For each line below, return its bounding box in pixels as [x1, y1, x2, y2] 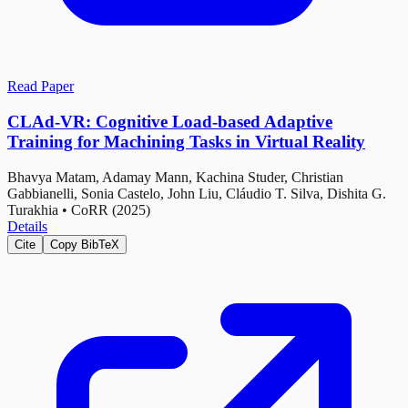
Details [7, 218, 47, 234]
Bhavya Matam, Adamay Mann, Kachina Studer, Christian [7, 168, 343, 185]
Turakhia [7, 201, 58, 218]
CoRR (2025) [71, 201, 150, 218]
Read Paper [7, 78, 74, 95]
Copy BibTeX [50, 237, 119, 251]
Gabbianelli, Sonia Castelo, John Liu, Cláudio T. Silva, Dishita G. [7, 185, 386, 201]
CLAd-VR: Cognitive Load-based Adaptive [7, 112, 332, 132]
